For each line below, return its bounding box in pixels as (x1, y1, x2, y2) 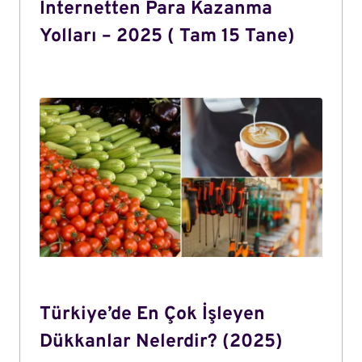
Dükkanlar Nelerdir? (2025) (40, 330, 283, 354)
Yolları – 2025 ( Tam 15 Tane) (40, 25, 295, 49)
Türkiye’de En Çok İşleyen (40, 302, 265, 326)
